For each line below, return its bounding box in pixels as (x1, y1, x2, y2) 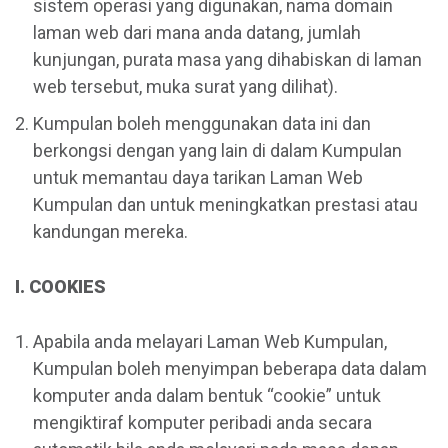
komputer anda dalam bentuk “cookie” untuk (33, 384, 381, 406)
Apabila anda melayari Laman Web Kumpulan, (33, 330, 387, 352)
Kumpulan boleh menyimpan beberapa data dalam (33, 357, 427, 379)
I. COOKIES (15, 275, 106, 297)
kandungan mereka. (33, 220, 188, 242)
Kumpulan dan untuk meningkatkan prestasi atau (33, 193, 418, 215)
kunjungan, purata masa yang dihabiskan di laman (33, 48, 422, 70)
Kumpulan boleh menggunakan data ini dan (33, 112, 371, 134)
